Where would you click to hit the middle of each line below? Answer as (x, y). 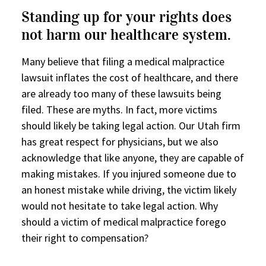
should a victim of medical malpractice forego (124, 222)
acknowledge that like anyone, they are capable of (133, 158)
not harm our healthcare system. (126, 35)
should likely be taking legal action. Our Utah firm (131, 126)
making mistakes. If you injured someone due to (129, 174)
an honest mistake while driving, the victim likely (129, 190)
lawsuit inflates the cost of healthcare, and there (130, 78)
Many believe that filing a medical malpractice (123, 62)
